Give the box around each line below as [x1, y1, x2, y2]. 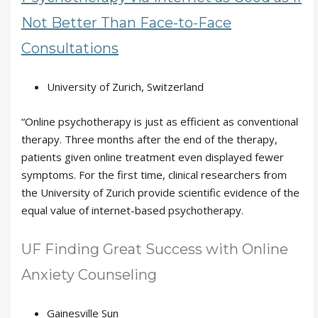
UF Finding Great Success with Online [21, 241, 288, 258]
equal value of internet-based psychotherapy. [21, 203, 243, 217]
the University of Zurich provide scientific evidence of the [21, 185, 300, 199]
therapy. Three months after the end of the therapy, [21, 132, 278, 146]
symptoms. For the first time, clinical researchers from [21, 168, 287, 182]
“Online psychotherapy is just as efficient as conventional [21, 114, 298, 128]
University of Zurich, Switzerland [47, 79, 204, 94]
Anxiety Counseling [21, 266, 157, 283]
